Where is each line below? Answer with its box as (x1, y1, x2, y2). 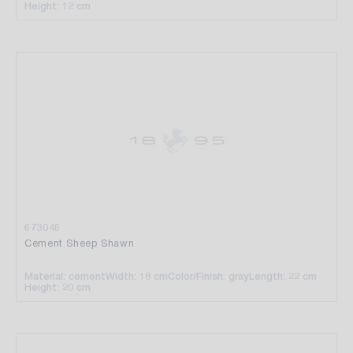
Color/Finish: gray (168, 269, 249, 282)
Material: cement (24, 269, 106, 282)
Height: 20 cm (24, 281, 91, 293)
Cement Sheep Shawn (24, 236, 135, 249)
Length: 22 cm (249, 269, 317, 282)
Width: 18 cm (106, 269, 168, 282)
